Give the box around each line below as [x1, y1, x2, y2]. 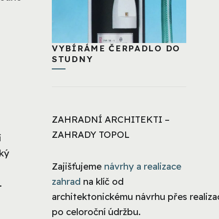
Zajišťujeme [52, 160, 104, 173]
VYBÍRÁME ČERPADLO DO [52, 43, 180, 53]
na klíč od [81, 175, 124, 188]
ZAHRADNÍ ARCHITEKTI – [52, 113, 170, 126]
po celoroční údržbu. [52, 206, 141, 218]
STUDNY [52, 53, 93, 64]
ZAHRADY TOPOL [52, 129, 130, 141]
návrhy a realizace [104, 160, 181, 173]
